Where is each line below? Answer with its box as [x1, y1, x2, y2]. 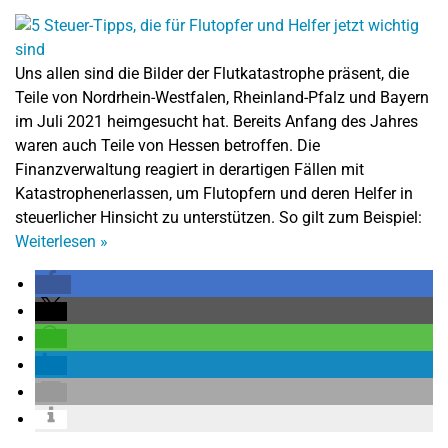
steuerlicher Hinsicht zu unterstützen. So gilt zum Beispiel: [15, 208, 422, 227]
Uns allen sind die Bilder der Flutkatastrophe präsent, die [15, 64, 409, 83]
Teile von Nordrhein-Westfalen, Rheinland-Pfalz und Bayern [15, 88, 429, 107]
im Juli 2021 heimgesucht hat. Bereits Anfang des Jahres [15, 112, 418, 131]
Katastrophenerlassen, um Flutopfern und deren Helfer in [15, 184, 413, 203]
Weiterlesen [15, 232, 100, 251]
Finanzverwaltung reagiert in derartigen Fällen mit [15, 160, 364, 179]
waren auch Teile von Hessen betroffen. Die [15, 136, 320, 155]
